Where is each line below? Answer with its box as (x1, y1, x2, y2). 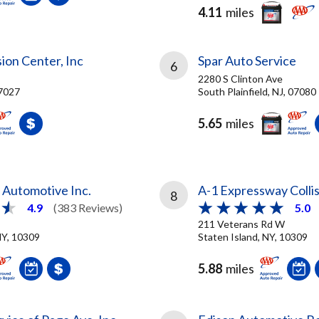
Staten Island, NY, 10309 (198, 230, 308, 243)
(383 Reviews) (53, 201, 123, 215)
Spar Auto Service (198, 53, 296, 68)
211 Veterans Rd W (198, 217, 285, 230)
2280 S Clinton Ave (198, 73, 283, 85)
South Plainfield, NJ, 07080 (198, 85, 316, 98)
